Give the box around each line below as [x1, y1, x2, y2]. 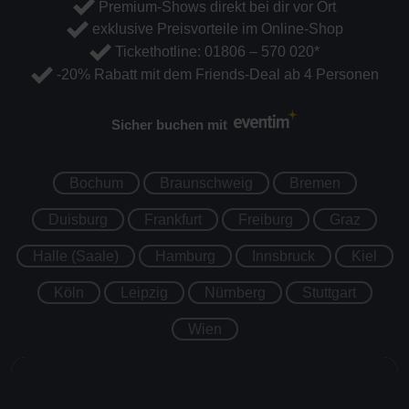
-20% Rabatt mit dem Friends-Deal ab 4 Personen [52, 66, 379, 82]
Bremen [288, 174, 341, 191]
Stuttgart [301, 284, 356, 300]
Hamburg [154, 247, 215, 264]
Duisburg [48, 211, 108, 227]
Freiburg [238, 211, 293, 227]
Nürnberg [204, 284, 266, 300]
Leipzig [120, 284, 168, 300]
